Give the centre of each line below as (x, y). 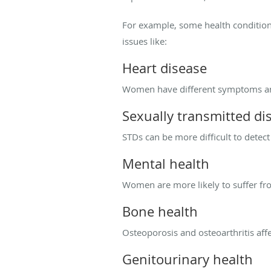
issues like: (145, 41)
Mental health (166, 164)
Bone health (160, 212)
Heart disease (165, 68)
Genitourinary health (188, 260)
